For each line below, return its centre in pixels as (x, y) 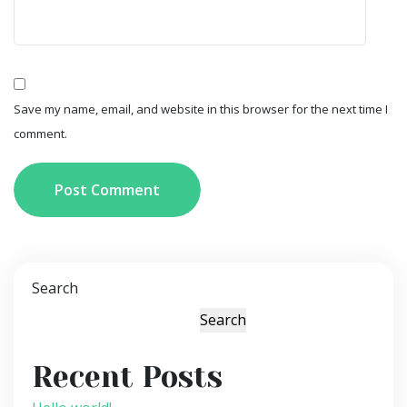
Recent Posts (127, 378)
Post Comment (107, 190)
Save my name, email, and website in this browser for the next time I (201, 109)
